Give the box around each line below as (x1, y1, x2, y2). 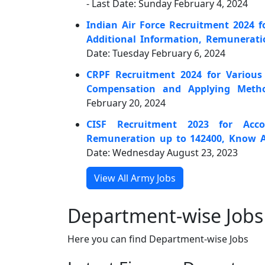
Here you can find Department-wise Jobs (67, 232, 248, 245)
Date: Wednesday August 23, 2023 (86, 146, 238, 159)
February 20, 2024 (86, 96, 166, 109)
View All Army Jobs (94, 172, 176, 185)
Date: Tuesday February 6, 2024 (86, 47, 225, 60)
